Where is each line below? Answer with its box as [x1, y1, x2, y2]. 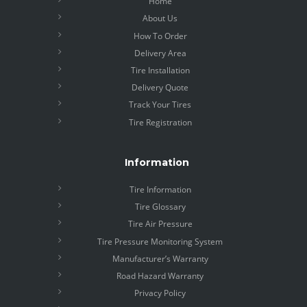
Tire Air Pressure [127, 218, 193, 230]
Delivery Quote [132, 82, 188, 94]
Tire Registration [128, 116, 192, 128]
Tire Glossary [134, 201, 186, 213]
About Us [143, 12, 177, 25]
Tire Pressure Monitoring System [97, 235, 223, 247]
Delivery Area [134, 47, 186, 59]
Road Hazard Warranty [116, 269, 204, 282]
